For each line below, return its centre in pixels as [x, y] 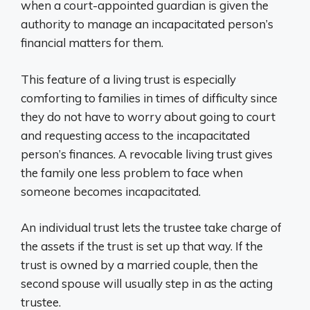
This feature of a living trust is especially [128, 79]
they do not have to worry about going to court [148, 116]
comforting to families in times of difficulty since [149, 98]
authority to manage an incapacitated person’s [147, 24]
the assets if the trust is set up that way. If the [142, 246]
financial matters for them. [92, 43]
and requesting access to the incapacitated [135, 135]
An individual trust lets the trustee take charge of [151, 228]
